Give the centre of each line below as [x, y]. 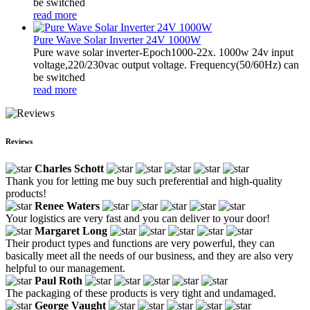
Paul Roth [58, 280]
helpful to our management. [65, 268]
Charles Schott [69, 168]
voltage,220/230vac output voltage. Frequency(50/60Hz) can [166, 64]
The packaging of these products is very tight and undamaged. [141, 293]
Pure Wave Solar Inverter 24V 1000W [117, 39]
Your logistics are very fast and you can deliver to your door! [138, 218]
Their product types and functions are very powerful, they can [140, 243]
